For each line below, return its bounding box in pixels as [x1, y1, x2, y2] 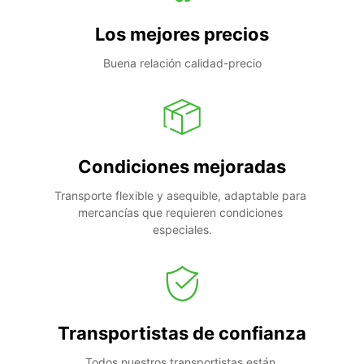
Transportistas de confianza [58, 322, 306, 344]
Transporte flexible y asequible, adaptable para [54, 188, 306, 202]
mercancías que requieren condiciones [78, 205, 283, 219]
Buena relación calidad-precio [102, 55, 262, 70]
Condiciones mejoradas [78, 155, 286, 177]
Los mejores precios [95, 23, 269, 45]
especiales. [152, 222, 212, 236]
